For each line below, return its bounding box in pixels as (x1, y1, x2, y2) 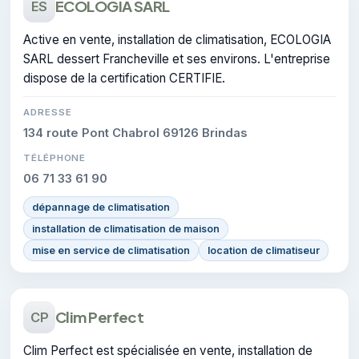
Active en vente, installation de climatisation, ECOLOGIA (23, 31, 331, 47)
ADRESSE (23, 106, 72, 118)
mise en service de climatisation (32, 244, 190, 256)
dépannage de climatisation (32, 200, 170, 213)
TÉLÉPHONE (23, 151, 87, 163)
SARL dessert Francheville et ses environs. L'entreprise (23, 50, 330, 67)
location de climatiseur (208, 244, 320, 256)
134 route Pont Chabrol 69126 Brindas (23, 125, 247, 140)
